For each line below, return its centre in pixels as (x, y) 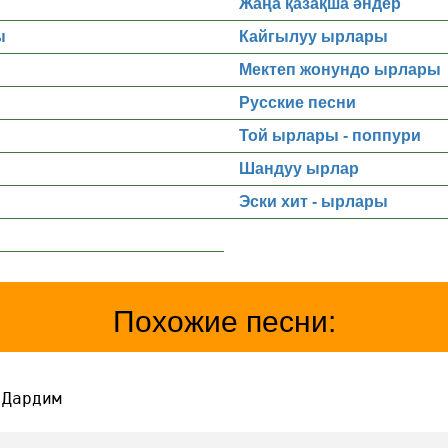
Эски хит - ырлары (313, 201)
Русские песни (297, 102)
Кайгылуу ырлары (313, 36)
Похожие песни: (224, 321)
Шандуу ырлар (299, 168)
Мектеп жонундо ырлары (340, 69)
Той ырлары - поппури (330, 135)
